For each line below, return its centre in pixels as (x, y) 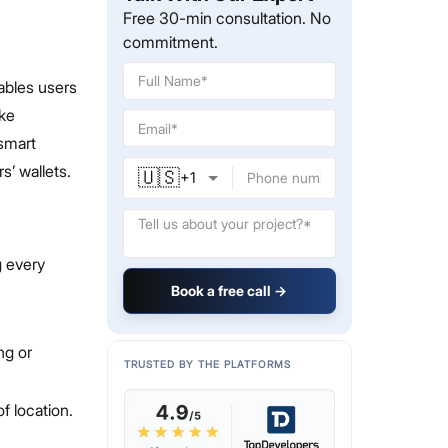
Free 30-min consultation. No (226, 17)
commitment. (170, 41)
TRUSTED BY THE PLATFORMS (207, 363)
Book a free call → (229, 290)
